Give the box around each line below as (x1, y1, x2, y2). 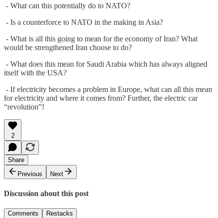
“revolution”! (4, 102, 44, 111)
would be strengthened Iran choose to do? (4, 43, 132, 52)
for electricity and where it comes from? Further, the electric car (4, 93, 198, 102)
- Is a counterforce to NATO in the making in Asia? (4, 18, 163, 26)
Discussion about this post (4, 189, 89, 198)
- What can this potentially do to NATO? (4, 1, 130, 10)
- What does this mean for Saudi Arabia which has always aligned (4, 59, 207, 68)
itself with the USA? (4, 68, 67, 77)
